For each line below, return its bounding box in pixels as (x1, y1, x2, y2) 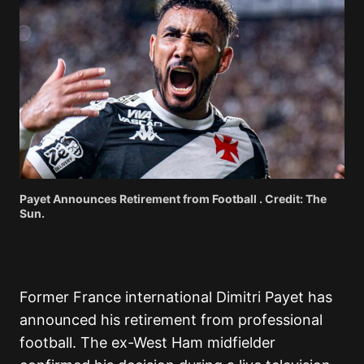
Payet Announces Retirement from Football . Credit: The (19, 191, 327, 206)
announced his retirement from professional (19, 310, 323, 328)
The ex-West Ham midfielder (80, 333, 275, 351)
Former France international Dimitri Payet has (19, 288, 332, 305)
